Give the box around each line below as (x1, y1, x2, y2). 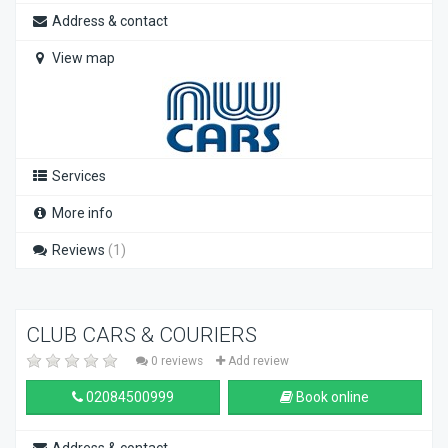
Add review (225, 354, 289, 368)
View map (49, 50, 115, 66)
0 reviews (148, 354, 206, 368)
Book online (293, 389, 370, 405)
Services (49, 168, 106, 184)
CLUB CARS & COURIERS (26, 323, 257, 347)
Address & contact (49, 13, 168, 29)
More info (49, 205, 113, 221)
